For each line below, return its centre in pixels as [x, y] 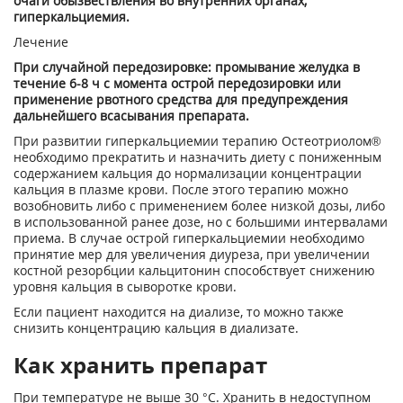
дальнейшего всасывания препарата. [131, 116]
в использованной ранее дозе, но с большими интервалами [201, 222]
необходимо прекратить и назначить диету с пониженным [197, 157]
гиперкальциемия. [72, 17]
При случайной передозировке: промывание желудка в [187, 67]
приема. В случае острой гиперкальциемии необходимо [189, 238]
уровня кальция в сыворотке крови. [125, 287]
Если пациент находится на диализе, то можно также [179, 312]
